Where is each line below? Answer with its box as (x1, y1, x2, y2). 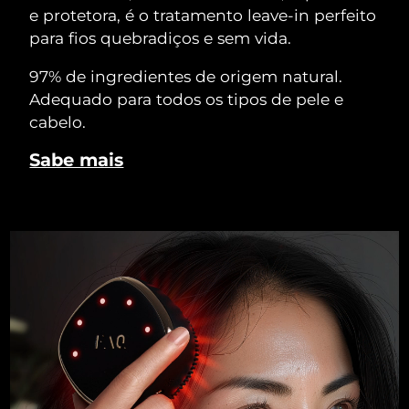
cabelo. (29, 111, 87, 131)
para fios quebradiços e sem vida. (29, 27, 292, 47)
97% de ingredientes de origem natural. (29, 66, 343, 86)
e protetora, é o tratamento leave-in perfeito (29, 5, 377, 25)
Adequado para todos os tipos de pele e (29, 89, 344, 109)
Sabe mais (29, 149, 124, 172)
